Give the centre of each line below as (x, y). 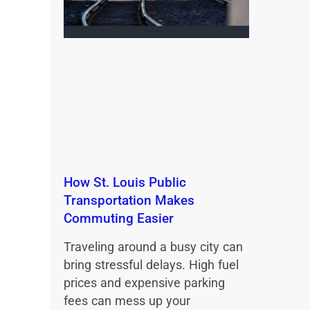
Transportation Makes (129, 201)
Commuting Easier (119, 219)
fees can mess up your (127, 301)
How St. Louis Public (125, 183)
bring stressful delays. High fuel (151, 265)
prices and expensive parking (144, 283)
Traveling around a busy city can (153, 247)
